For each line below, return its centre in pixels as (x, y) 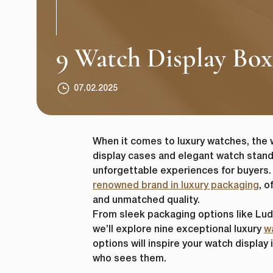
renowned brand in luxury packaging (176, 186)
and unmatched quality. (146, 200)
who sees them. (129, 259)
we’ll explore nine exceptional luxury (178, 230)
